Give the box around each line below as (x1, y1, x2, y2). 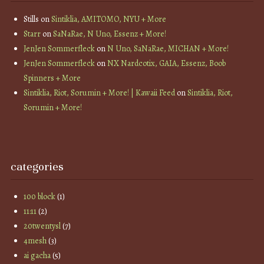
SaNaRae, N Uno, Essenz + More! (53, 28, 167, 39)
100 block (24, 191, 56, 203)
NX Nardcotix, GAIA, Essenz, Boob (107, 57, 226, 69)
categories (10, 159, 64, 174)
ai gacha (24, 250, 51, 262)
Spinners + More (24, 72, 81, 84)
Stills (24, 13, 39, 25)
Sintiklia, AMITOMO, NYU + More (51, 13, 167, 25)
